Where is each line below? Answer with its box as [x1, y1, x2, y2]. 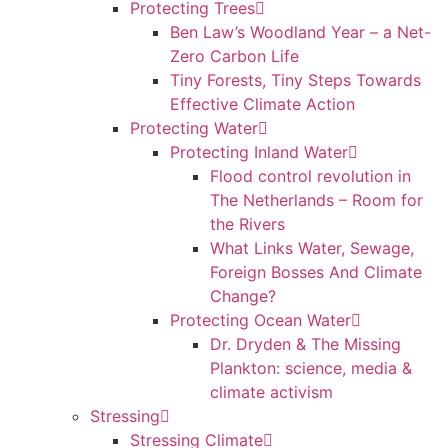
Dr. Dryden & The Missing [210, 334, 401, 354]
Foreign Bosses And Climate [210, 262, 422, 282]
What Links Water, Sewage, [210, 238, 414, 258]
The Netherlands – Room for [210, 190, 423, 210]
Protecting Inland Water [170, 142, 348, 162]
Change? [210, 286, 276, 306]
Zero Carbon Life [170, 46, 299, 66]
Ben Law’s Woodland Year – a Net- [170, 22, 431, 42]
